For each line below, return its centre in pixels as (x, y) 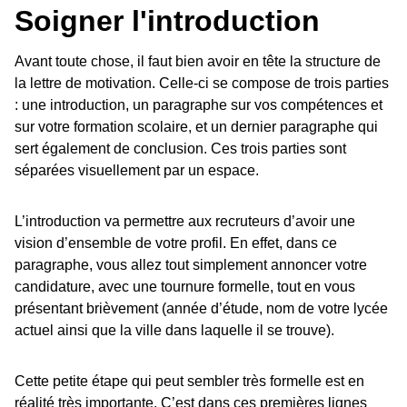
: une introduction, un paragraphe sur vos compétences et (199, 105)
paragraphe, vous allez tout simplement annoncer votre (191, 265)
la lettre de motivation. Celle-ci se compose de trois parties (202, 84)
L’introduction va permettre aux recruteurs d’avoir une (185, 222)
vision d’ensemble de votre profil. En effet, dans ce (176, 243)
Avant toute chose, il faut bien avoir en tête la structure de (198, 62)
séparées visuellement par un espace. (137, 171)
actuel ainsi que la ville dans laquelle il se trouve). (174, 331)
